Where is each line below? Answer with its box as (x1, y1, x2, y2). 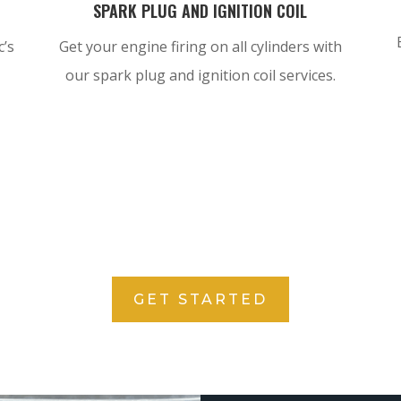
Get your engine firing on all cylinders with (58, 36, 342, 56)
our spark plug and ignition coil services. (64, 64, 336, 85)
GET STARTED (133, 291, 268, 309)
